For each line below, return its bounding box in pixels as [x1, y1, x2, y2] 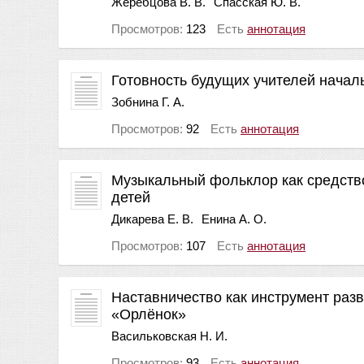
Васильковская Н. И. [111, 328, 227, 343]
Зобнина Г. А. [111, 94, 184, 109]
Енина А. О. [201, 211, 266, 226]
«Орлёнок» [111, 305, 186, 323]
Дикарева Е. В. [111, 211, 193, 226]
